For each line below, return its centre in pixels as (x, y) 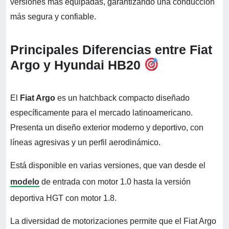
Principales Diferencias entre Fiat (111, 49)
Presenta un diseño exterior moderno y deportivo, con (107, 127)
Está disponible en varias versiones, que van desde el (108, 165)
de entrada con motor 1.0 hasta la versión (115, 181)
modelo (25, 181)
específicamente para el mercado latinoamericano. (101, 112)
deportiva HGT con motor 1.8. (64, 198)
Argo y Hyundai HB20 (75, 65)
